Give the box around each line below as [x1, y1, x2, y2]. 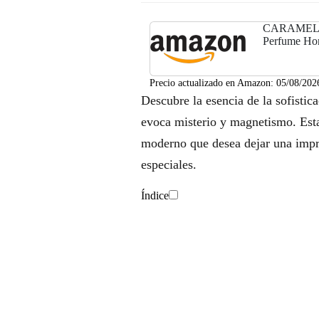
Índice [141, 189, 169, 202]
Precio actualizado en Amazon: [150, 78, 276, 89]
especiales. [141, 157, 197, 172]
